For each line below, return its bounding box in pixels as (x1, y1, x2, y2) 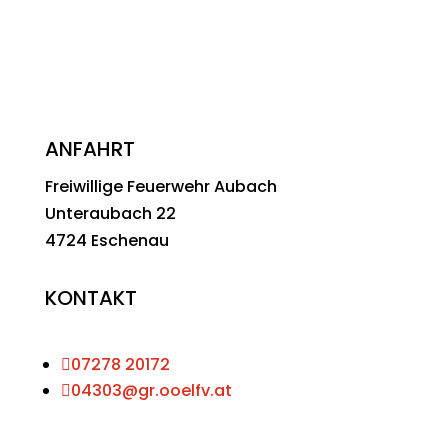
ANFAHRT (44, 135, 135, 163)
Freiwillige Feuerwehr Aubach (44, 175, 277, 198)
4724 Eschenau (44, 229, 169, 252)
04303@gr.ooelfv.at (70, 379, 232, 402)
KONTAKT (44, 284, 137, 312)
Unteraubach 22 (44, 202, 176, 225)
